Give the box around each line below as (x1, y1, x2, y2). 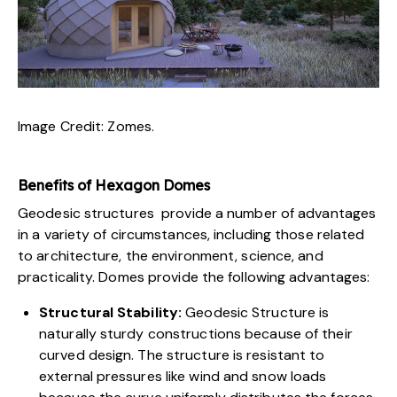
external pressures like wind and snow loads (39, 366, 327, 385)
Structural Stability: (39, 302, 183, 322)
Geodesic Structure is (182, 302, 330, 322)
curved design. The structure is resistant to (39, 345, 325, 364)
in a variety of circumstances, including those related (18, 224, 365, 244)
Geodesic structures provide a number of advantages (18, 203, 377, 222)
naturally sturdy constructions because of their (39, 323, 353, 343)
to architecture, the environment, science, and (18, 245, 323, 265)
